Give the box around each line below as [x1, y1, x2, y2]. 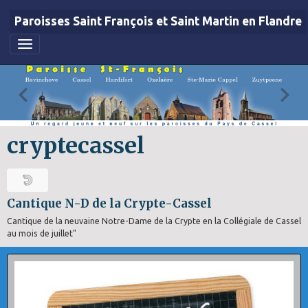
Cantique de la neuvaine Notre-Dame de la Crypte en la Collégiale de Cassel [7, 216, 301, 225]
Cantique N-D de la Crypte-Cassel [7, 195, 212, 211]
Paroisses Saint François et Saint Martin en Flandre [14, 14, 302, 28]
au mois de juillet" [7, 228, 76, 238]
